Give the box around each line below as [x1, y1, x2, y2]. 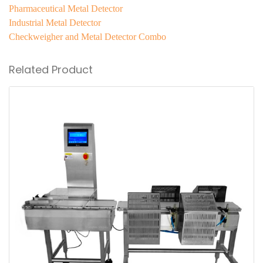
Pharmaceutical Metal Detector [9, 4, 123, 14]
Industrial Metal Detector [9, 18, 101, 28]
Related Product [9, 62, 93, 77]
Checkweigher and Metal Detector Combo [9, 32, 166, 42]
